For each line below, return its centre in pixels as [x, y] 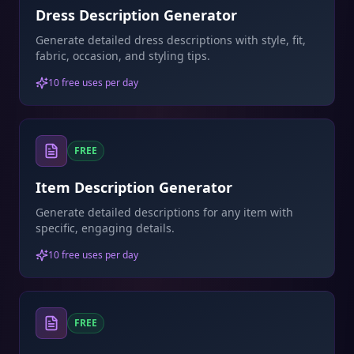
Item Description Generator [134, 187]
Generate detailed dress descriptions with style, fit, [171, 40]
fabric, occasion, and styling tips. [123, 56]
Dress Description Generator [136, 15]
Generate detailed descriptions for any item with [164, 212]
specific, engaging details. [105, 228]
